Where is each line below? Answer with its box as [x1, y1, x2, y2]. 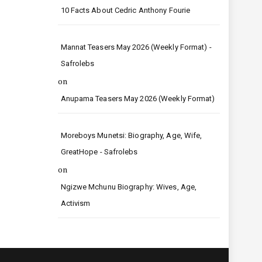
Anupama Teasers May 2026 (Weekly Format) [60, 94, 215, 103]
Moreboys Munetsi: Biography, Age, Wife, [60, 131, 202, 140]
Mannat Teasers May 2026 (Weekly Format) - [60, 43, 212, 51]
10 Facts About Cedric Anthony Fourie [60, 6, 191, 15]
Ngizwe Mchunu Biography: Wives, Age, [60, 182, 197, 191]
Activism [60, 199, 91, 208]
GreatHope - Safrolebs [60, 147, 138, 156]
